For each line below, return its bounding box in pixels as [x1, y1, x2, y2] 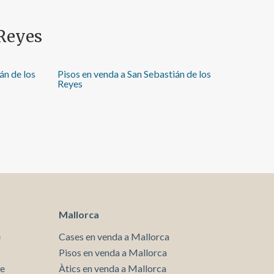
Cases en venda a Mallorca [59, 230, 169, 242]
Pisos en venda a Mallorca [59, 246, 167, 258]
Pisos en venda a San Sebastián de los [57, 67, 211, 80]
